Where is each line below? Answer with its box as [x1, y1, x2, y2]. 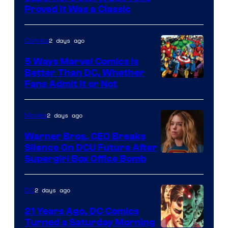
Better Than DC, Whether [24, 67, 145, 79]
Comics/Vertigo [160, 53, 227, 67]
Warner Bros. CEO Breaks [24, 131, 146, 142]
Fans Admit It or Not [24, 78, 117, 90]
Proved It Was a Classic [24, 4, 131, 15]
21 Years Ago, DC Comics [24, 206, 139, 217]
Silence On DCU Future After [24, 142, 157, 154]
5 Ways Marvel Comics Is [24, 56, 138, 68]
